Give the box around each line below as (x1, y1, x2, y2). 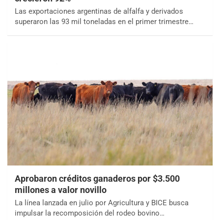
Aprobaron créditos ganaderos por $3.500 (15, 173, 180, 184)
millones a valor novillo (15, 185, 107, 195)
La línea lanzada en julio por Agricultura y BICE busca (15, 198, 189, 208)
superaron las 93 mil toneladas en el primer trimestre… (15, 17, 193, 27)
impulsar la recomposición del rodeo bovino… (15, 209, 165, 218)
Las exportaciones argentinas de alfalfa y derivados (15, 7, 183, 16)
